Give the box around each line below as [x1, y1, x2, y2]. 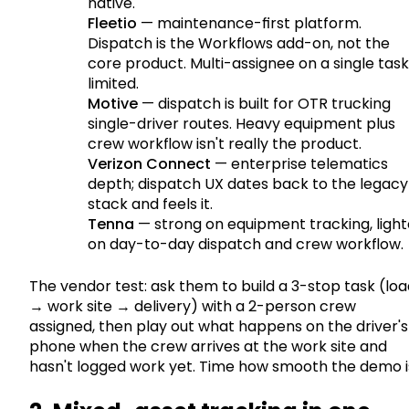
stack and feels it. [88, 193, 213, 215]
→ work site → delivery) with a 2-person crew [29, 295, 356, 317]
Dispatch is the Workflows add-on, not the [88, 32, 390, 54]
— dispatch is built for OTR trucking [138, 92, 391, 114]
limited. [88, 72, 139, 94]
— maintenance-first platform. [137, 12, 362, 34]
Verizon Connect [88, 152, 211, 174]
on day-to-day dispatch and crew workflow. [88, 233, 404, 255]
